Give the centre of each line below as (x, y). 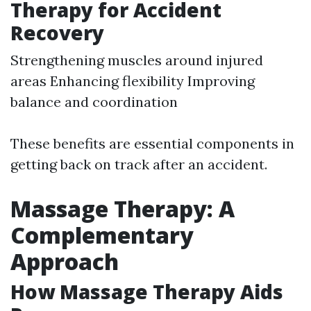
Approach (65, 262)
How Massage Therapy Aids (147, 292)
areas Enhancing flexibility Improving (133, 81)
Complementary (102, 235)
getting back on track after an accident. (139, 165)
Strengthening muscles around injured (137, 60)
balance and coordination (94, 102)
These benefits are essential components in (152, 144)
